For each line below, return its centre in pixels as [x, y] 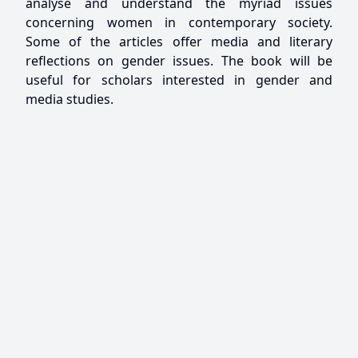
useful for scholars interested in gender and [179, 80]
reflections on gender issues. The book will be [179, 60]
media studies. [70, 99]
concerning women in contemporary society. [179, 22]
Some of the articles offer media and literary [179, 41]
